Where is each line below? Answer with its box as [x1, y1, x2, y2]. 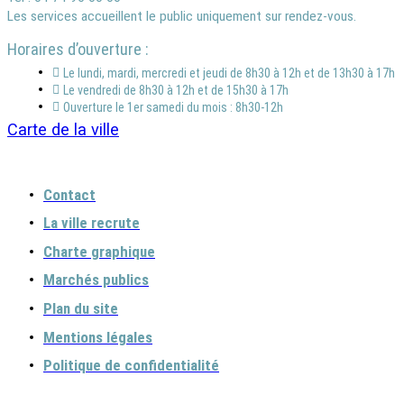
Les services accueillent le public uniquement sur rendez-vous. [7, 8, 356, 25]
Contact [43, 185, 96, 204]
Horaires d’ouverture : [7, 40, 149, 60]
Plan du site [43, 298, 118, 317]
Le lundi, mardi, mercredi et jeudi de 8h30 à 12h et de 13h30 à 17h [63, 66, 395, 81]
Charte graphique [43, 242, 155, 261]
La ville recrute [43, 213, 140, 232]
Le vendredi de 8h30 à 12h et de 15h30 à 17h [63, 82, 289, 97]
